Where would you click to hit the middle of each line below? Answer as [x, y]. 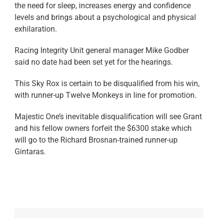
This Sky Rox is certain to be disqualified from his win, [107, 83]
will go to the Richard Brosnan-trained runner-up [96, 140]
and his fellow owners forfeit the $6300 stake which [103, 128]
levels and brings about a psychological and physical [105, 17]
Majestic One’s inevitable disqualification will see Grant [108, 116]
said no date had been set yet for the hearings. [94, 62]
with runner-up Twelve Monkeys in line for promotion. [106, 95]
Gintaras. [30, 151]
